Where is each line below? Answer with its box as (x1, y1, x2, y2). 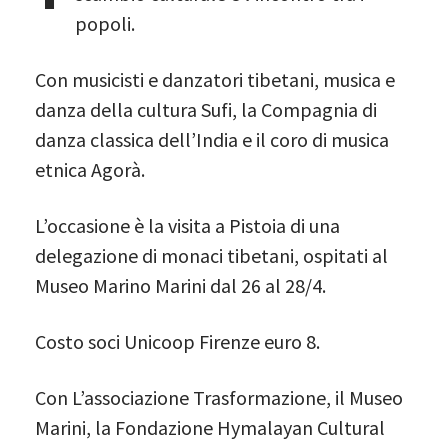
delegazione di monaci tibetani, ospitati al (35, 242, 388, 268)
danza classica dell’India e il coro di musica (35, 126, 389, 152)
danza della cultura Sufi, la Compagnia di (35, 96, 377, 122)
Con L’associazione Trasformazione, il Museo (35, 384, 403, 410)
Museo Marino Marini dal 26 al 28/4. (35, 272, 326, 298)
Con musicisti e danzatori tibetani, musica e (35, 66, 395, 92)
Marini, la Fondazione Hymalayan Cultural (35, 414, 385, 440)
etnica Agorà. (35, 156, 145, 182)
